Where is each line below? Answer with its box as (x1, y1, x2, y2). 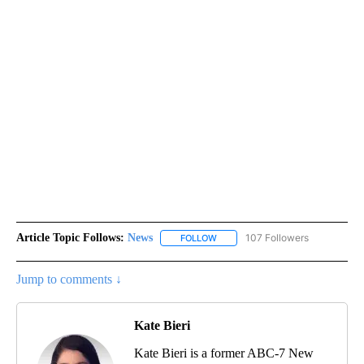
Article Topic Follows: (16, 231, 124, 244)
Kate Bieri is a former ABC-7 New (134, 346, 314, 361)
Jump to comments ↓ (16, 272, 122, 287)
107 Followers (245, 231, 309, 244)
